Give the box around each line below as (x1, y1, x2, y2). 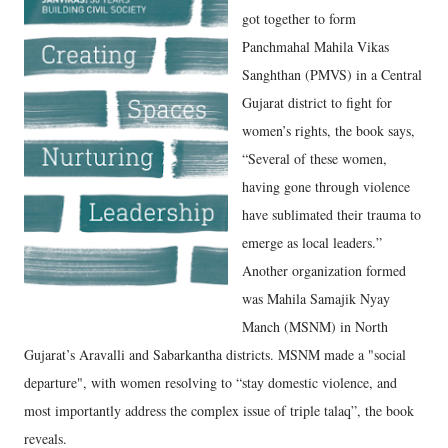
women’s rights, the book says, (242, 121, 415, 140)
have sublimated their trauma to (242, 205, 421, 224)
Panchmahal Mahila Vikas (242, 37, 389, 56)
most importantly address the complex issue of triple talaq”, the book (24, 401, 414, 420)
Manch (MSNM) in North (242, 317, 388, 336)
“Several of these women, (242, 149, 387, 168)
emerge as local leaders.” (242, 233, 382, 252)
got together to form (242, 9, 356, 28)
